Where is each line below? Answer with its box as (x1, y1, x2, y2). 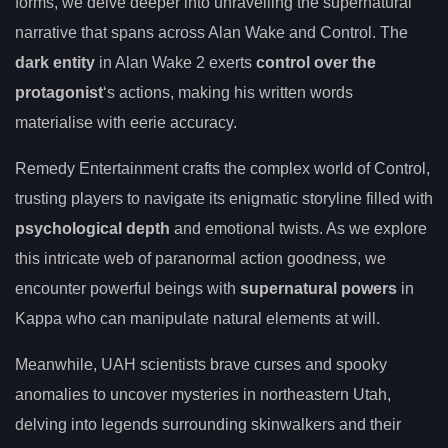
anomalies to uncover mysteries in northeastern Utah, (15, 385, 391, 403)
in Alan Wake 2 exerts (95, 53, 256, 71)
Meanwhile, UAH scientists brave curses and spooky (15, 355, 387, 373)
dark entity (15, 53, 95, 71)
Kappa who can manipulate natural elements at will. (15, 309, 380, 327)
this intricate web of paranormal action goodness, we (15, 249, 386, 267)
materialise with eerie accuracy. (15, 113, 237, 131)
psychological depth (15, 219, 170, 237)
